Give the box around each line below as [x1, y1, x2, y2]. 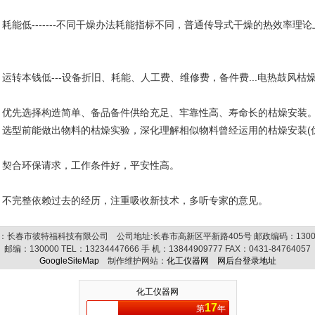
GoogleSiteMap [39, 256, 99, 266]
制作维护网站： [98, 256, 167, 266]
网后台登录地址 [217, 256, 276, 266]
